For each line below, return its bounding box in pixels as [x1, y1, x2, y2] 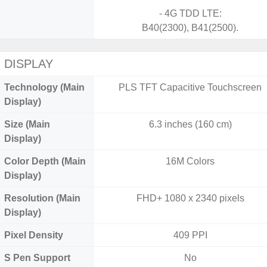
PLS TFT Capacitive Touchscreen [119, 82, 262, 92]
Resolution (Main [4, 193, 80, 203]
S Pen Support [4, 253, 70, 263]
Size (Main [4, 119, 50, 129]
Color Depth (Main [4, 156, 86, 166]
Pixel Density [4, 230, 63, 240]
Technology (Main [4, 82, 85, 92]
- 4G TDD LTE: [159, 8, 222, 18]
